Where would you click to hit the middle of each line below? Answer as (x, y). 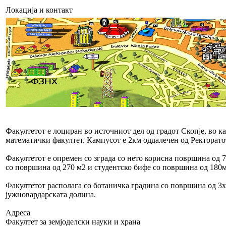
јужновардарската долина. (51, 194)
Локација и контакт (39, 10)
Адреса (18, 213)
